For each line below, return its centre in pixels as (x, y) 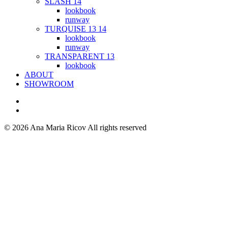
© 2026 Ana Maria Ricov (46, 127)
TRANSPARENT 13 (80, 56)
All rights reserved (117, 127)
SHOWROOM (49, 84)
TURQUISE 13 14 (76, 29)
